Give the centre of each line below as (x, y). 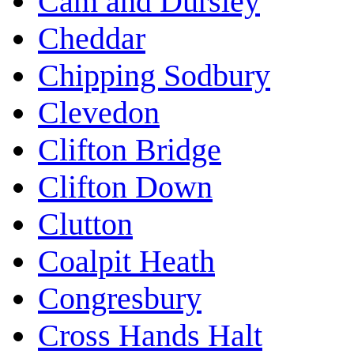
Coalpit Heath (126, 262)
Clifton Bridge (130, 150)
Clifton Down (125, 187)
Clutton (85, 224)
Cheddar (92, 39)
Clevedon (99, 113)
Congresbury (120, 299)
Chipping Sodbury (154, 76)
